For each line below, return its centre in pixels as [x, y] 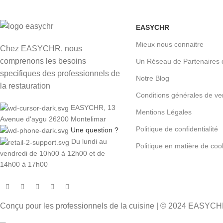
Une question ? [95, 130]
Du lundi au [89, 142]
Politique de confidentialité [177, 129]
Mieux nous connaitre [169, 45]
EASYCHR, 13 [93, 107]
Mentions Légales [164, 112]
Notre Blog [152, 78]
